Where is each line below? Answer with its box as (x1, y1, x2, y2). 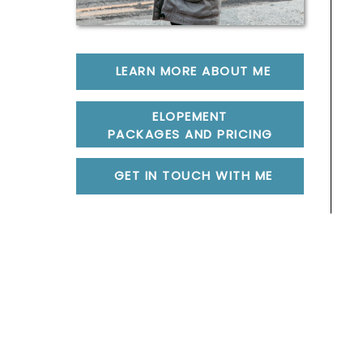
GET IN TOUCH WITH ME (113, 167, 273, 184)
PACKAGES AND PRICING (107, 126, 273, 143)
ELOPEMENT (152, 108, 228, 125)
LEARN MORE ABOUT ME (115, 62, 271, 79)
